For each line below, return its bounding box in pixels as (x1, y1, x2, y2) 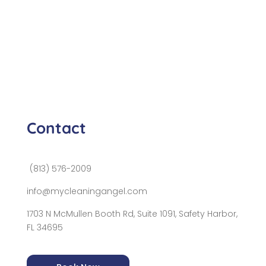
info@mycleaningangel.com (26, 185, 147, 197)
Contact (26, 118, 86, 138)
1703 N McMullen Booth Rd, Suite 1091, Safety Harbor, (26, 207, 237, 220)
